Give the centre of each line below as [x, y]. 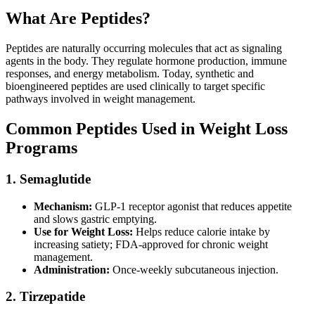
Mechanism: [63, 206]
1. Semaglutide [48, 179]
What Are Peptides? [78, 19]
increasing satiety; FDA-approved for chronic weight [151, 244]
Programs [41, 147]
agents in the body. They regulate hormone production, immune [146, 61]
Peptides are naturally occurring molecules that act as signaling [144, 48]
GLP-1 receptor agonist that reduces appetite [192, 206]
